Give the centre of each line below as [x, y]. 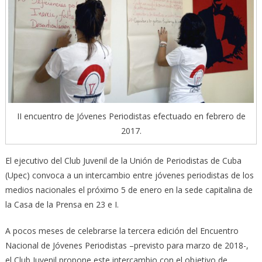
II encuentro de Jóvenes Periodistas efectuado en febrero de [131, 116]
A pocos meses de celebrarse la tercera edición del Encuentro [122, 231]
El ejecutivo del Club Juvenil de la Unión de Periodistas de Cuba [123, 161]
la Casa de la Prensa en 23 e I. [62, 205]
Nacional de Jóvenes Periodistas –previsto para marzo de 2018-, [127, 246]
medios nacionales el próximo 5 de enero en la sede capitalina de [129, 190]
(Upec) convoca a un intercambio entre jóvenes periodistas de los [129, 175]
